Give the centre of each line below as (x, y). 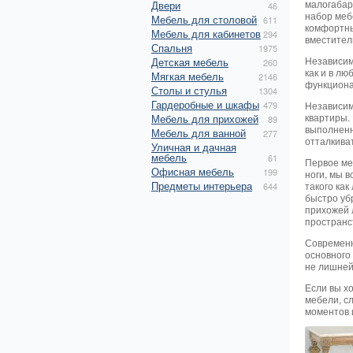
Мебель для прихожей (205, 119)
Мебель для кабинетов (206, 33)
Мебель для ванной (199, 133)
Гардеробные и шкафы (205, 104)
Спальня (172, 48)
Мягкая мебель (188, 76)
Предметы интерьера (202, 186)
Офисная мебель (193, 171)
